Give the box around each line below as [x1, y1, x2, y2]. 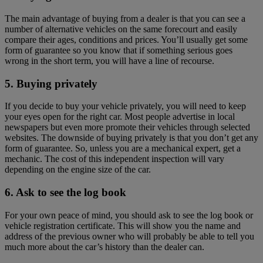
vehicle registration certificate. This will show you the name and [5, 220, 241, 231]
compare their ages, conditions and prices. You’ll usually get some [5, 35, 248, 45]
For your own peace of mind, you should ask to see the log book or [5, 210, 253, 220]
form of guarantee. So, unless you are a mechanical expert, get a [5, 143, 241, 154]
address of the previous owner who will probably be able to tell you [5, 231, 254, 241]
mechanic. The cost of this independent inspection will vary [5, 154, 224, 164]
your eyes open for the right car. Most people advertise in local [5, 112, 235, 122]
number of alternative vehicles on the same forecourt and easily [5, 24, 237, 35]
